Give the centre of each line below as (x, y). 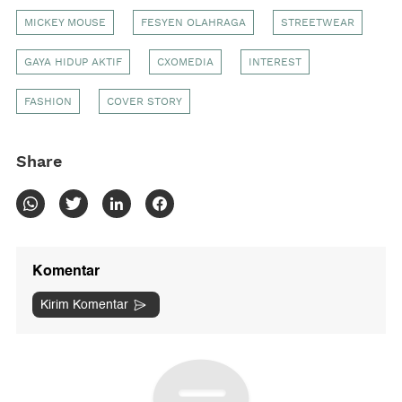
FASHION (48, 101)
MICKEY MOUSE (65, 22)
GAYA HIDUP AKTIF (73, 62)
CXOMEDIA (185, 62)
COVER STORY (144, 101)
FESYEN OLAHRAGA (193, 22)
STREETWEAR (318, 22)
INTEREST (275, 62)
